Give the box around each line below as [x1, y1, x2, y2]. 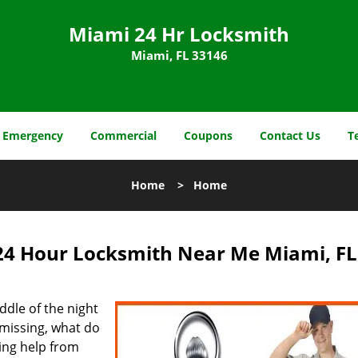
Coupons [184, 128, 233, 143]
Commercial [90, 128, 157, 143]
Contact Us [260, 128, 320, 143]
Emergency [2, 128, 63, 143]
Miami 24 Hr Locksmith [69, 21, 289, 47]
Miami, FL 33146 [130, 47, 228, 63]
